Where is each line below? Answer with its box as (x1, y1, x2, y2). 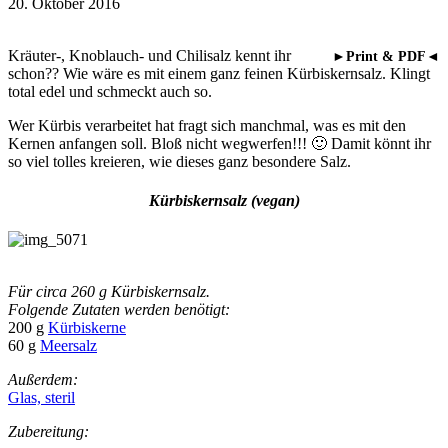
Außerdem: (8, 371, 78, 389)
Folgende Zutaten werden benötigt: (8, 301, 230, 319)
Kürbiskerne (48, 319, 126, 337)
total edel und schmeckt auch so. (8, 82, 212, 100)
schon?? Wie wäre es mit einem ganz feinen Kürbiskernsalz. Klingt (8, 64, 430, 82)
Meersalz (40, 337, 97, 355)
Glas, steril (8, 389, 75, 407)
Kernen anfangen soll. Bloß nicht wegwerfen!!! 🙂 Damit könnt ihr (8, 134, 431, 152)
